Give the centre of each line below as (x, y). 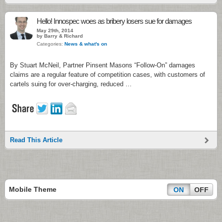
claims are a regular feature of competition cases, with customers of (108, 75)
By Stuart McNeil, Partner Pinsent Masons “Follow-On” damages (103, 65)
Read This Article (36, 140)
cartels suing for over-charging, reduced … (71, 84)
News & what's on (86, 44)
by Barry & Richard (60, 36)
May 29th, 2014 (55, 30)
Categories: (51, 44)
